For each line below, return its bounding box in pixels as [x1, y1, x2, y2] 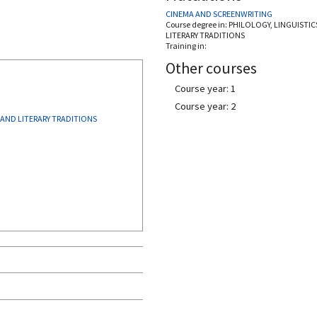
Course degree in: [166, 19, 229, 30]
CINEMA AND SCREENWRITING [166, 8, 272, 19]
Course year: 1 [175, 82, 236, 95]
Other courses [166, 58, 257, 78]
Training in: [166, 40, 207, 51]
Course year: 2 [175, 100, 236, 113]
